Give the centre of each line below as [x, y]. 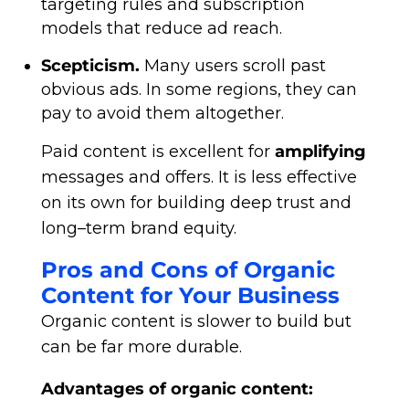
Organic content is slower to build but [196, 321]
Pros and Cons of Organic [188, 270]
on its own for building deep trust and [196, 203]
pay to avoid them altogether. [162, 113]
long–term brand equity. [138, 228]
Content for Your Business [190, 295]
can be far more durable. [141, 347]
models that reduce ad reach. [161, 28]
